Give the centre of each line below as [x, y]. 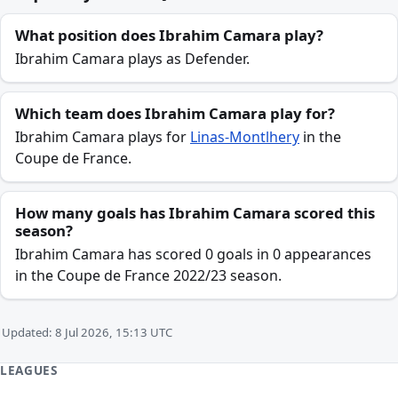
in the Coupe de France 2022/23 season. [148, 275]
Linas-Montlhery [245, 137]
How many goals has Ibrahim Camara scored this [195, 213]
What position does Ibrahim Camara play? [169, 35]
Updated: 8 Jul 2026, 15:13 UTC [87, 332]
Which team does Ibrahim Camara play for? [175, 113]
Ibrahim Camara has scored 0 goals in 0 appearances [193, 254]
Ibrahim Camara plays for [103, 137]
